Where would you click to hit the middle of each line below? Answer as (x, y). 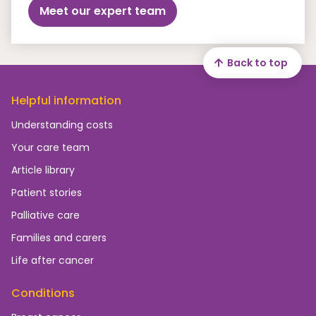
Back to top (257, 62)
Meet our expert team (103, 11)
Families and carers (59, 238)
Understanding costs (62, 125)
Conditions (43, 293)
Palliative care (45, 215)
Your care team (50, 147)
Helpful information (66, 101)
